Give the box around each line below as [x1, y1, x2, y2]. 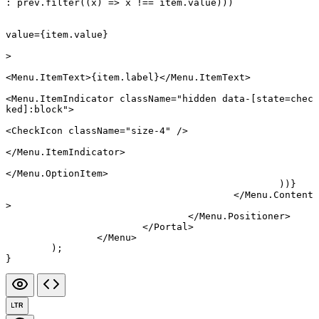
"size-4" [125, 125, 171, 137]
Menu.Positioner [199, 211, 285, 222]
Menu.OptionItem [17, 168, 103, 179]
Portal [154, 221, 188, 233]
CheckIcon [11, 125, 63, 137]
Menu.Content [245, 189, 313, 201]
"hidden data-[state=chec [177, 93, 313, 105]
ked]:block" [6, 104, 68, 115]
